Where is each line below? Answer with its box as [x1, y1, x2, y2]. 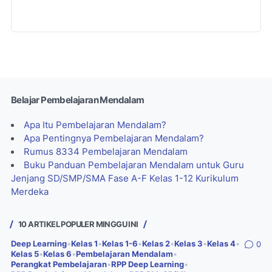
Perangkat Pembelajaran [11, 260, 107, 270]
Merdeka [11, 186, 49, 197]
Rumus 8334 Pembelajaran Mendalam [23, 146, 188, 157]
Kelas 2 [142, 239, 170, 249]
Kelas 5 [11, 250, 39, 259]
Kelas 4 [207, 239, 236, 249]
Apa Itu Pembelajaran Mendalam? [23, 119, 166, 131]
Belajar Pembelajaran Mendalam [11, 94, 144, 106]
